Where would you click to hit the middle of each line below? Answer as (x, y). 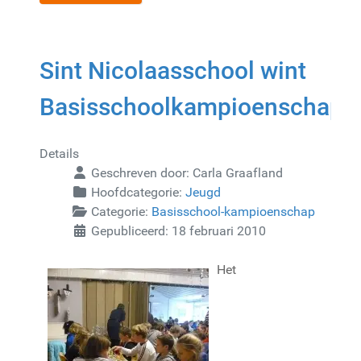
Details (59, 153)
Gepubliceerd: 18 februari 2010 (178, 230)
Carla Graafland (238, 172)
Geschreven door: (140, 172)
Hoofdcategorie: (137, 192)
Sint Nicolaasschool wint (173, 70)
